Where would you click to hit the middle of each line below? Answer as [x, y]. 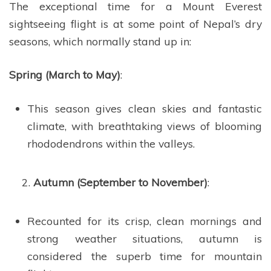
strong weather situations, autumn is [145, 239]
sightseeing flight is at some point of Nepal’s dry [135, 24]
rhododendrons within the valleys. [111, 143]
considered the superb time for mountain [145, 256]
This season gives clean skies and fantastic [145, 108]
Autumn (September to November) [120, 182]
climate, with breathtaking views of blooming [145, 126]
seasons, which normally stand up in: [100, 41]
